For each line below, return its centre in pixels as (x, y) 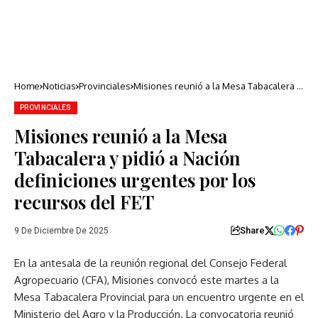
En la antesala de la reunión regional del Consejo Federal (150, 263)
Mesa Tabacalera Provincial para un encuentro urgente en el (159, 297)
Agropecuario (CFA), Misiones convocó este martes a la (147, 280)
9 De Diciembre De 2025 (61, 230)
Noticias (59, 86)
